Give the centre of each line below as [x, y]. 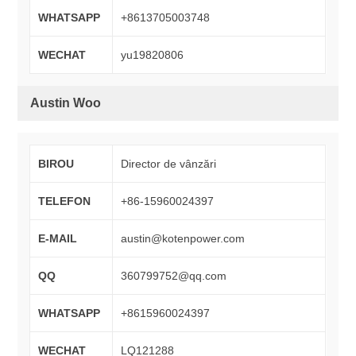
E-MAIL [58, 239]
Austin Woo [66, 103]
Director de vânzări [169, 164]
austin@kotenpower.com [183, 239]
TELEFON [65, 201]
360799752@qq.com [174, 276]
